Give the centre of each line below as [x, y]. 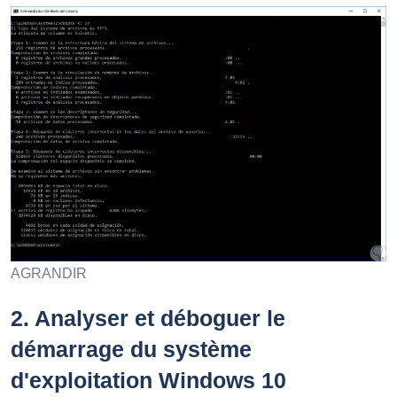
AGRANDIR [49, 274]
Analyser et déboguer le [157, 319]
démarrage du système [131, 350]
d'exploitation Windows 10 [148, 381]
